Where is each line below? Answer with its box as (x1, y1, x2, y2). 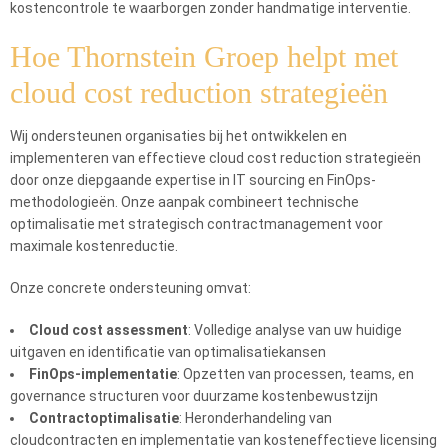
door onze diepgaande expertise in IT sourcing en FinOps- (10, 172, 376, 188)
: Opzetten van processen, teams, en (177, 366, 414, 382)
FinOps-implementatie (29, 366, 177, 382)
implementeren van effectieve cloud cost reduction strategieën (10, 150, 421, 166)
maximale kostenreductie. (10, 238, 178, 254)
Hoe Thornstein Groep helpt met (10, 40, 398, 73)
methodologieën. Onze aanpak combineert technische (10, 194, 359, 210)
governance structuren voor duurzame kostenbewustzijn (10, 388, 378, 404)
